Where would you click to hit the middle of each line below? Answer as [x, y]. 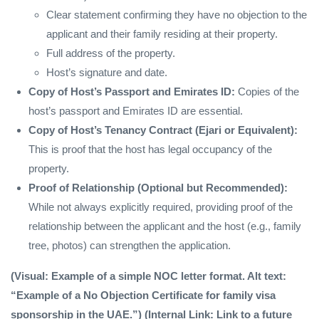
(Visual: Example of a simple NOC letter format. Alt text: [148, 276]
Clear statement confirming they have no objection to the [177, 14]
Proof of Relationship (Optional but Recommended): [158, 187]
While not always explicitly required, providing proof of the [161, 206]
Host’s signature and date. [107, 72]
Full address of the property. [111, 53]
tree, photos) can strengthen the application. [130, 245]
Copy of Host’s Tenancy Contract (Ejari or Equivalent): [163, 130]
